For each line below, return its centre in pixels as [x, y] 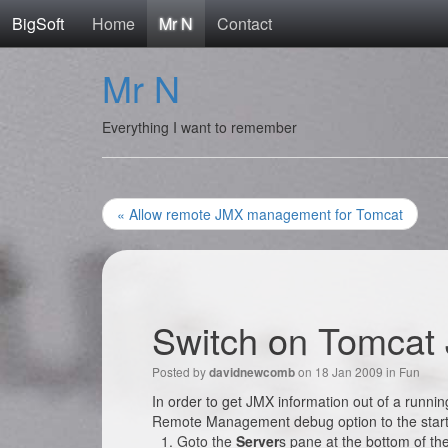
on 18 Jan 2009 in [347, 371]
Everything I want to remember [199, 127]
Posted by [180, 371]
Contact [244, 23]
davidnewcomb [252, 372]
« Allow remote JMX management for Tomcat [260, 214]
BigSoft [38, 23]
